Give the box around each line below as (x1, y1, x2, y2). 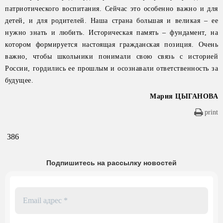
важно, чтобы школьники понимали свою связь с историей (5, 53, 218, 60)
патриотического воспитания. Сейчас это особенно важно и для (5, 5, 218, 12)
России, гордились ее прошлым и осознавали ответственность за (5, 65, 218, 72)
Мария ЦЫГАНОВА (150, 93, 218, 100)
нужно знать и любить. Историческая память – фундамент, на (5, 29, 218, 36)
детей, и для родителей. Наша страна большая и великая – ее (5, 17, 218, 24)
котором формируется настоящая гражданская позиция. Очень (5, 41, 218, 48)
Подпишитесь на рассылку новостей (46, 159, 177, 167)
